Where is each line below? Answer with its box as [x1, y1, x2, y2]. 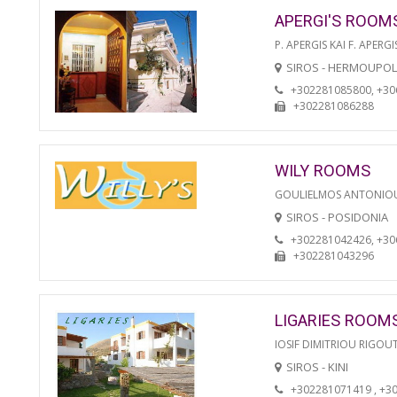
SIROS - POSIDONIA [286, 208, 388, 225]
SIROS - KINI [286, 358, 348, 375]
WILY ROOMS [275, 160, 370, 180]
